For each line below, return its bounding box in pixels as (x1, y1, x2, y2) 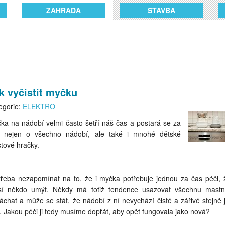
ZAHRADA (46, 5, 81, 15)
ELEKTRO (22, 101, 55, 111)
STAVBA (148, 5, 175, 15)
